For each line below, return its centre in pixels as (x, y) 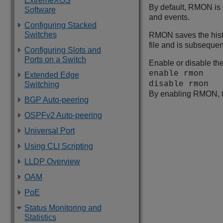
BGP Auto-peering (56, 100)
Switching (42, 84)
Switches (41, 35)
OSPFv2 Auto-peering (63, 115)
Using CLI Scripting (59, 146)
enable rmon (176, 74)
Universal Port (50, 131)
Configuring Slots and (63, 50)
